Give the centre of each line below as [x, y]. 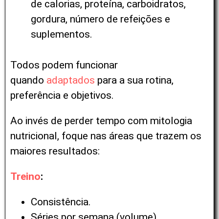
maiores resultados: [55, 151]
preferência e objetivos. [62, 95]
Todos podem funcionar [64, 65]
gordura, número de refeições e [100, 19]
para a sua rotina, [135, 80]
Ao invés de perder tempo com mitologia [101, 120]
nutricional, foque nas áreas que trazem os [106, 136]
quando [28, 80]
